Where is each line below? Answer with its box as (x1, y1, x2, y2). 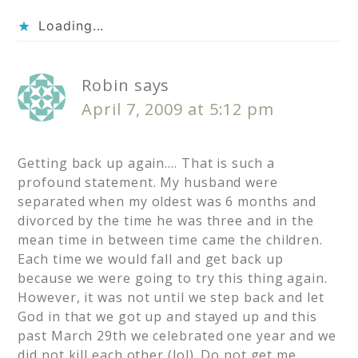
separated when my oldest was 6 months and (18, 193, 317, 211)
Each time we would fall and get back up (18, 250, 284, 268)
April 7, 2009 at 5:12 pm (82, 98, 274, 121)
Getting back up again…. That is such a (18, 154, 275, 173)
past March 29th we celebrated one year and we (18, 327, 336, 345)
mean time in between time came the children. (18, 231, 323, 249)
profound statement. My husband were (18, 173, 278, 192)
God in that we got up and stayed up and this (18, 308, 317, 326)
